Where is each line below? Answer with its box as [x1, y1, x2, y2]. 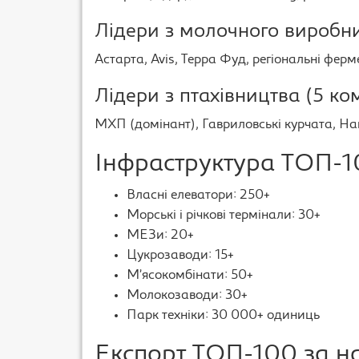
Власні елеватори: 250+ [127, 189, 270, 202]
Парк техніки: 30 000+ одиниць [127, 309, 320, 322]
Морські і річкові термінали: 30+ [127, 209, 321, 222]
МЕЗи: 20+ [127, 229, 194, 242]
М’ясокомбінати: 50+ [127, 269, 253, 282]
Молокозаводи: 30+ [127, 289, 248, 302]
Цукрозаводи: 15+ [127, 249, 234, 262]
